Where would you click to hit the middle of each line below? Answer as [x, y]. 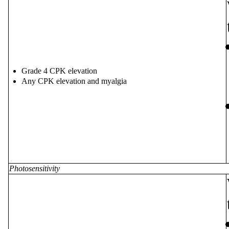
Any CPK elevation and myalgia [74, 81]
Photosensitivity [35, 168]
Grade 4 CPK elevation [59, 71]
